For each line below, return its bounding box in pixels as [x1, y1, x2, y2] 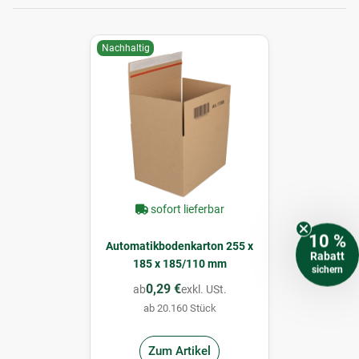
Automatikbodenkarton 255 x [106, 239, 253, 252]
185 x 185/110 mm [132, 256, 227, 270]
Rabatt [310, 249, 345, 263]
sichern [312, 264, 343, 276]
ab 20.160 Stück [143, 301, 216, 314]
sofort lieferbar [148, 202, 225, 216]
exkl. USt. [180, 282, 227, 296]
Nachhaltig [101, 42, 150, 54]
